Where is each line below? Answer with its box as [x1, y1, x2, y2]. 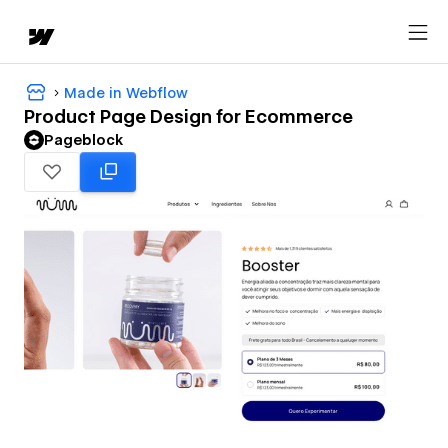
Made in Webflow [64, 84, 188, 101]
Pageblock [44, 132, 123, 149]
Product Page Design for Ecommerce [24, 106, 353, 128]
